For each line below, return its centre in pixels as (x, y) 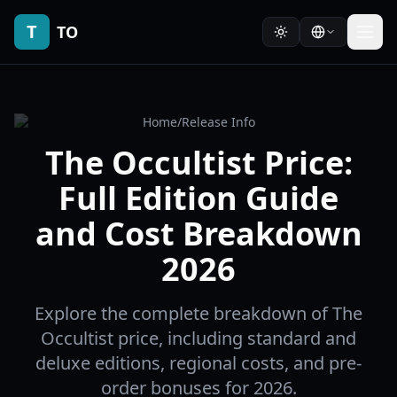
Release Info (218, 122)
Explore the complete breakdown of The (198, 313)
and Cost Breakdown (198, 234)
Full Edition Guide (198, 198)
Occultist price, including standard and (198, 338)
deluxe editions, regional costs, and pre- (198, 363)
